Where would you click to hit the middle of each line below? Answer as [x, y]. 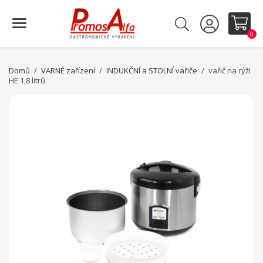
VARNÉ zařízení [68, 70]
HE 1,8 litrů [27, 80]
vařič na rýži [230, 70]
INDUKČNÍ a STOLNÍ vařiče [152, 70]
